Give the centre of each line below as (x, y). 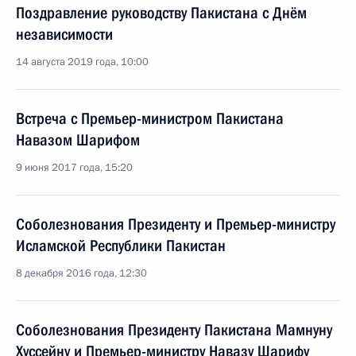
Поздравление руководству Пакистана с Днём (161, 13)
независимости (64, 34)
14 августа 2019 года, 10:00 (82, 62)
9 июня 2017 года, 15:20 (74, 168)
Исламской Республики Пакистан (121, 246)
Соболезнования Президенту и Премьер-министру (176, 224)
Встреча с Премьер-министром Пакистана (150, 118)
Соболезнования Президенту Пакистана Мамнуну (174, 330)
